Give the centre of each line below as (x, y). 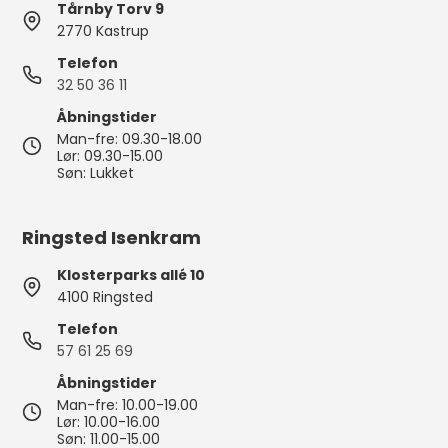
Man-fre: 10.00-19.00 (128, 405)
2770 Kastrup (103, 31)
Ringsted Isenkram (112, 237)
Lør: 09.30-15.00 (110, 156)
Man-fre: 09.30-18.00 (130, 139)
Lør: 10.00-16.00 (109, 422)
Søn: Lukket (96, 173)
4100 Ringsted (105, 297)
